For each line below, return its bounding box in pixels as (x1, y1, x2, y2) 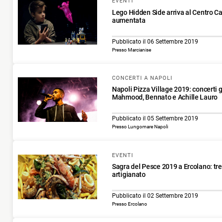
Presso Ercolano (112, 201, 147, 207)
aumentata (112, 16, 146, 24)
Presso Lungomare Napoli (112, 124, 168, 130)
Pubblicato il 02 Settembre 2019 (112, 192, 198, 200)
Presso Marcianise (112, 47, 151, 53)
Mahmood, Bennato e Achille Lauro (112, 93, 218, 102)
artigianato (112, 170, 146, 179)
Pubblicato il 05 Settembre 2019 (112, 115, 198, 122)
